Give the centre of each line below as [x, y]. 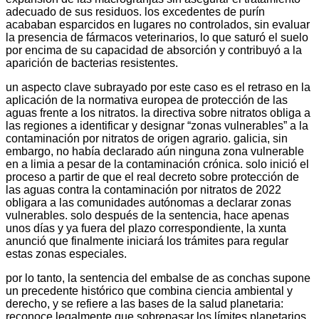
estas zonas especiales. [66, 253]
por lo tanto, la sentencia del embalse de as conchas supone [158, 278]
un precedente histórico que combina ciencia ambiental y [149, 291]
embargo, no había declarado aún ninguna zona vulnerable [155, 151]
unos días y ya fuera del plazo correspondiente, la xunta [146, 228]
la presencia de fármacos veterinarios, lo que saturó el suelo [157, 37]
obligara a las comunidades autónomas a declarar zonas [148, 202]
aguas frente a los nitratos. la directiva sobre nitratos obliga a [158, 113]
